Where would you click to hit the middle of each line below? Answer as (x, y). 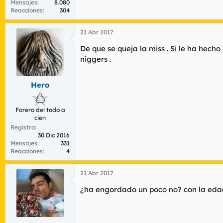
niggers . (96, 59)
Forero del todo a (40, 110)
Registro (23, 127)
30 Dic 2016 (54, 135)
